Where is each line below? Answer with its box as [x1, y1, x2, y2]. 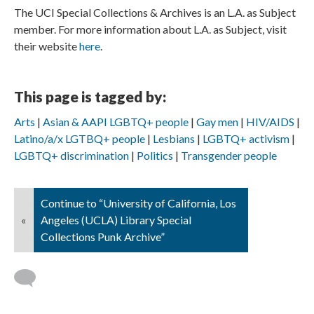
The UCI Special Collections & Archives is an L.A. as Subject [14, 6, 296, 20]
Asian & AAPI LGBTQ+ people [43, 115, 189, 129]
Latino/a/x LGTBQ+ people [14, 132, 145, 146]
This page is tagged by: [14, 88, 166, 106]
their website [14, 39, 79, 53]
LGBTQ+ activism [203, 132, 289, 146]
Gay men [196, 115, 238, 129]
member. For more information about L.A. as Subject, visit [14, 22, 287, 36]
